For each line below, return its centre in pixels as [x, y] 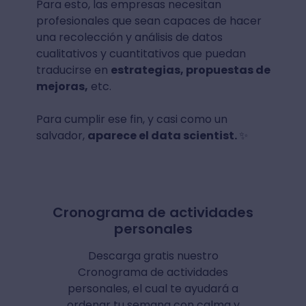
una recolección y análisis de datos [129, 38]
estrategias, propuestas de [190, 70]
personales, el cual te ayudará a [153, 289]
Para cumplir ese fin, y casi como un [131, 120]
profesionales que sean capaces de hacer [149, 21]
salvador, [61, 136]
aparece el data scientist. [163, 136]
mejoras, [62, 87]
